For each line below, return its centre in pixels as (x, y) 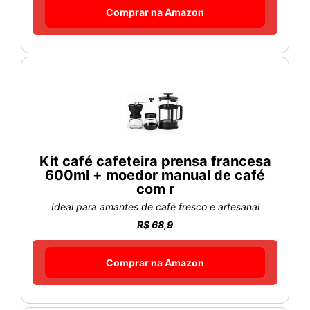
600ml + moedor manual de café (155, 175)
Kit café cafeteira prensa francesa (155, 161)
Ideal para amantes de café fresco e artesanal (155, 206)
